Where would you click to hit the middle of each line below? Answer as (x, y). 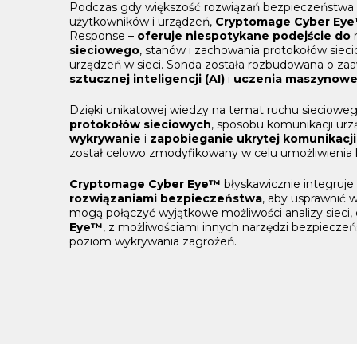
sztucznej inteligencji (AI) (147, 79)
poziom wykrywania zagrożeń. (153, 242)
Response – (103, 36)
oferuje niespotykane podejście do (244, 36)
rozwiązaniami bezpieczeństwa (166, 199)
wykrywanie (105, 139)
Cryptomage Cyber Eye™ (147, 184)
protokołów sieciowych (140, 125)
